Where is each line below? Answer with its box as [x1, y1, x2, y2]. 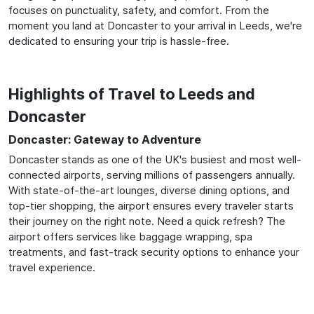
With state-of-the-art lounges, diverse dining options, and [8, 183, 289, 197]
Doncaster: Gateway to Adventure [8, 132, 201, 146]
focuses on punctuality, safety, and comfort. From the [8, 3, 269, 17]
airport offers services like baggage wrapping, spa [8, 229, 252, 243]
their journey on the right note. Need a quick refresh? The [8, 214, 285, 228]
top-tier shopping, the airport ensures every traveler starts [8, 198, 294, 212]
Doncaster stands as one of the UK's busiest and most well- [8, 152, 301, 166]
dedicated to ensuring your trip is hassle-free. [8, 34, 229, 48]
